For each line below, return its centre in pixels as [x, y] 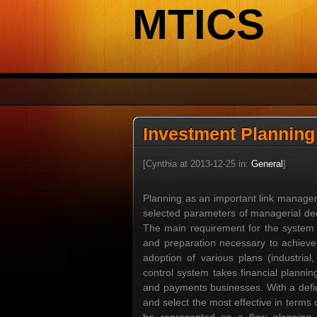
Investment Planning [229, 134]
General [267, 164]
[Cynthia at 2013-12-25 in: [197, 164]
